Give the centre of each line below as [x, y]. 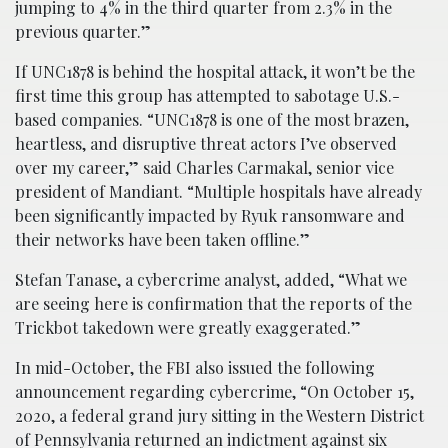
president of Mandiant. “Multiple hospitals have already [218, 191]
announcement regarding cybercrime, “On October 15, [214, 391]
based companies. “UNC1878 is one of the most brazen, [212, 119]
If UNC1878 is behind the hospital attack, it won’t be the [215, 71]
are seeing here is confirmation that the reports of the [213, 303]
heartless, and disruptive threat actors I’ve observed [206, 143]
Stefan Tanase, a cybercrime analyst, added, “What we [211, 279]
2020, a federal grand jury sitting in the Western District [219, 415]
